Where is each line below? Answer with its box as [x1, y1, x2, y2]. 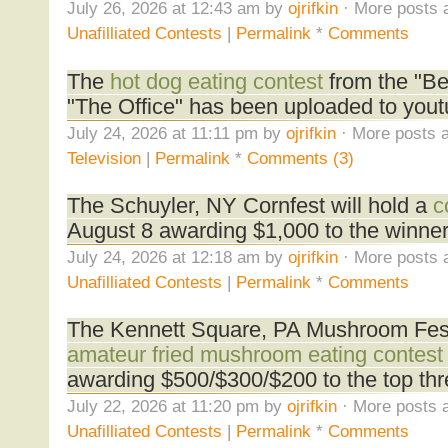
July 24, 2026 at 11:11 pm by [66, 122, 286, 143]
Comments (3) [246, 147, 354, 168]
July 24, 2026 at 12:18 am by [66, 246, 288, 267]
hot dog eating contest [109, 69, 323, 94]
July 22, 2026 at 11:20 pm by [66, 396, 287, 417]
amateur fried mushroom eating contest [66, 343, 443, 368]
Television [66, 147, 141, 168]
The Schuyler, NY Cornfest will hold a [66, 193, 433, 218]
